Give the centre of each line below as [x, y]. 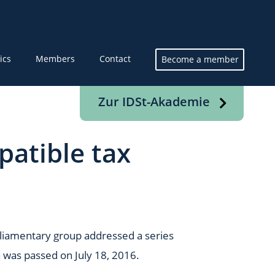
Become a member [200, 59]
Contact [115, 59]
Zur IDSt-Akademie [154, 102]
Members [55, 59]
